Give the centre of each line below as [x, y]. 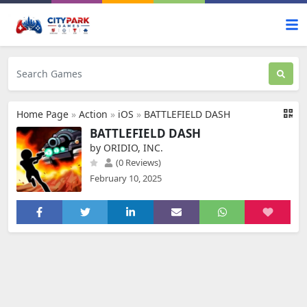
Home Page [42, 114]
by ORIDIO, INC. [126, 148]
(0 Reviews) [137, 162]
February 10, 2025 [126, 178]
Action [93, 114]
